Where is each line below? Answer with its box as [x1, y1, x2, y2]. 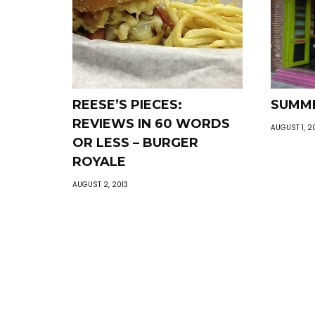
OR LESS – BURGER [72, 134, 199, 150]
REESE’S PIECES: [72, 96, 183, 112]
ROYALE [72, 153, 127, 169]
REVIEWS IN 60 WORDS [72, 115, 231, 131]
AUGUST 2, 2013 [72, 179, 129, 190]
